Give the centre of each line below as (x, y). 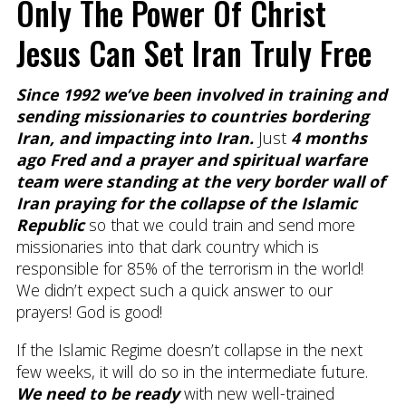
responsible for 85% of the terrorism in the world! (189, 269)
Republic (50, 225)
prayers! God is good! (89, 312)
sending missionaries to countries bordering (192, 116)
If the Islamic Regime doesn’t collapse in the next (189, 349)
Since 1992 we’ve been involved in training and (201, 95)
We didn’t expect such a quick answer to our (174, 290)
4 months (329, 138)
